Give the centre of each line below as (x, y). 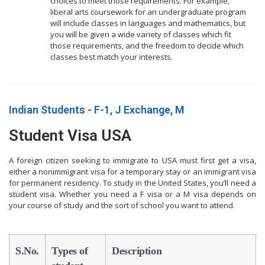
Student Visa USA (70, 136)
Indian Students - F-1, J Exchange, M (97, 110)
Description (137, 251)
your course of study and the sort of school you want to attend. (122, 206)
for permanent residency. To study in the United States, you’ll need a (132, 183)
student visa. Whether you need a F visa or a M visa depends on (132, 194)
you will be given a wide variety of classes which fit (141, 35)
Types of (70, 251)
